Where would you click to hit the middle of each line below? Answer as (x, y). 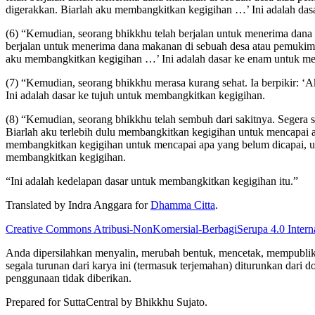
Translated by (37, 205)
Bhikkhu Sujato (170, 302)
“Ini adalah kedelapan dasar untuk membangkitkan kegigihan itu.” (152, 181)
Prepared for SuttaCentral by (70, 302)
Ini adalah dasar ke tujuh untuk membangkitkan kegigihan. (135, 96)
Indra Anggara (100, 205)
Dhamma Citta (183, 205)
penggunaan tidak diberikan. (69, 278)
